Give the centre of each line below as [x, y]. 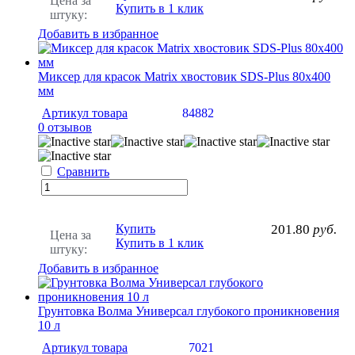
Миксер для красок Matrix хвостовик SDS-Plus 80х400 [184, 76]
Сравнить [83, 171]
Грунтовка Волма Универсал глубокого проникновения [189, 311]
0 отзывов [65, 127]
